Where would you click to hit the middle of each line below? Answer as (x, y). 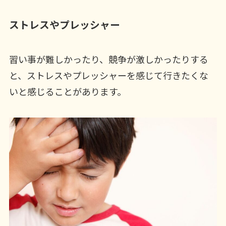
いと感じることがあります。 (67, 92)
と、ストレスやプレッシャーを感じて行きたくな (108, 75)
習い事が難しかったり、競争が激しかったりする (108, 59)
